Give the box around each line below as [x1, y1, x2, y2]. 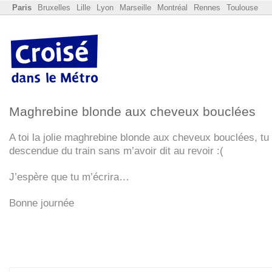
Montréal [157, 3, 188, 12]
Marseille [120, 3, 151, 12]
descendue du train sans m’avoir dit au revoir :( [9, 144, 223, 157]
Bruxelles [38, 3, 70, 12]
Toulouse [226, 3, 258, 12]
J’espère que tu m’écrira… [9, 171, 129, 183]
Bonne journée [9, 197, 74, 209]
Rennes [194, 3, 220, 12]
